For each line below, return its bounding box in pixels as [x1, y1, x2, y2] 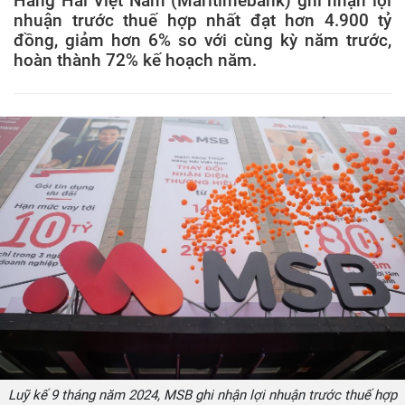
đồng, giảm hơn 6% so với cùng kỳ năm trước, [14, 30, 391, 51]
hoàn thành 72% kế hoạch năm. [14, 50, 257, 71]
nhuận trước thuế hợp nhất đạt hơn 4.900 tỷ [14, 10, 391, 31]
